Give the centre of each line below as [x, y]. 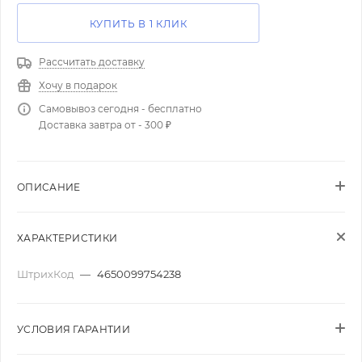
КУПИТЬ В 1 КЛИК [138, 24]
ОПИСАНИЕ [49, 187]
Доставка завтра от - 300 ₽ [105, 125]
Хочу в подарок [78, 85]
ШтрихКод [46, 274]
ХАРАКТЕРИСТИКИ [67, 238]
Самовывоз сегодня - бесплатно [120, 109]
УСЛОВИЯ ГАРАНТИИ [74, 329]
